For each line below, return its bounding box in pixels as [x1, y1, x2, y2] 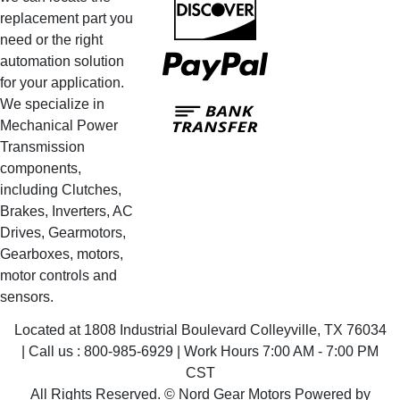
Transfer [267, 115, 319, 131]
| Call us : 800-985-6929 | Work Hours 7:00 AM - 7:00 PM [21, 343, 379, 359]
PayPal [267, 41, 313, 57]
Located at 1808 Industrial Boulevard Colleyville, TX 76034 [13, 321, 387, 337]
